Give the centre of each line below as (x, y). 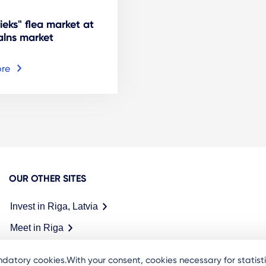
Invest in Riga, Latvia (54, 206)
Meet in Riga (37, 227)
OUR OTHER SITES (47, 178)
